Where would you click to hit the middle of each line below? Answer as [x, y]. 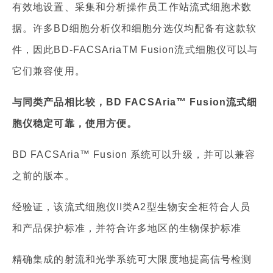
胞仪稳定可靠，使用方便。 [75, 124]
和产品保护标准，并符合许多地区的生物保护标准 [127, 229]
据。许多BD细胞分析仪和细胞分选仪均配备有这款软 [135, 29]
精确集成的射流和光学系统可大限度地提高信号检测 [132, 260]
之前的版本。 [44, 176]
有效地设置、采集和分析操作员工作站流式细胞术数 [132, 7]
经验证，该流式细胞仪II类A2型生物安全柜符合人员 [132, 207]
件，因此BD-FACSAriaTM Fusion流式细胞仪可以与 [135, 50]
